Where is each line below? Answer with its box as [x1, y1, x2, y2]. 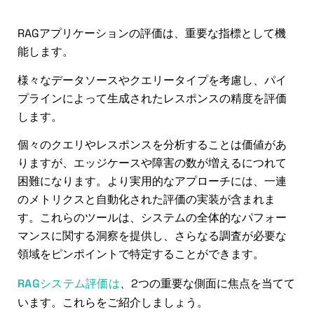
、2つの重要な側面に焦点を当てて [120, 275, 295, 291]
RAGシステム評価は [18, 275, 120, 291]
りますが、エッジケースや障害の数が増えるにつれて [18, 156, 287, 171]
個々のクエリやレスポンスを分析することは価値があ [18, 137, 287, 153]
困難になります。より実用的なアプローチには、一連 [18, 174, 287, 189]
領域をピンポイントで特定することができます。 [18, 247, 264, 262]
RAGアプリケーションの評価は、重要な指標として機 [18, 26, 286, 41]
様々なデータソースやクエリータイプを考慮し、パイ [18, 72, 287, 88]
